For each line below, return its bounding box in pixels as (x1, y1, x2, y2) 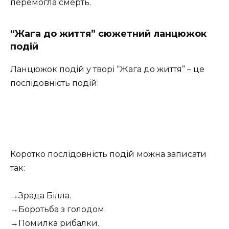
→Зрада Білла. (10, 191, 71, 201)
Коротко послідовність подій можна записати (10, 149, 207, 159)
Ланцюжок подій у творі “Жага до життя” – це (10, 64, 204, 75)
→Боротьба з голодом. (10, 204, 106, 215)
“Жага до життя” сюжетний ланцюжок (10, 28, 207, 40)
